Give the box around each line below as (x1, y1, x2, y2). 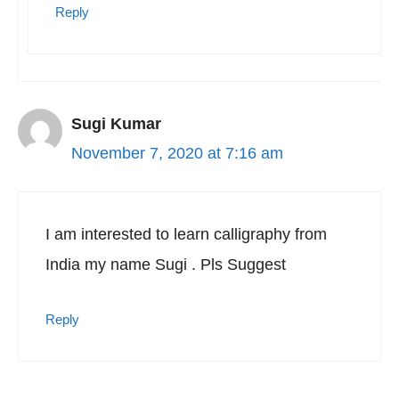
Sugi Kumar (71, 115, 161, 133)
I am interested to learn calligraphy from (45, 225, 327, 243)
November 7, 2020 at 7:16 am (71, 144, 283, 162)
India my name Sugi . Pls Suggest (45, 256, 286, 273)
